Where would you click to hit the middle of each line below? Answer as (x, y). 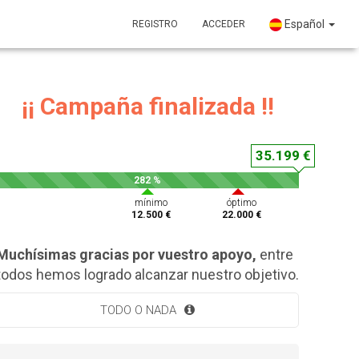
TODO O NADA (138, 310)
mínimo (151, 203)
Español (305, 24)
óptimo (242, 203)
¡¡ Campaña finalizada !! (147, 106)
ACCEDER (224, 24)
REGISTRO (155, 24)
